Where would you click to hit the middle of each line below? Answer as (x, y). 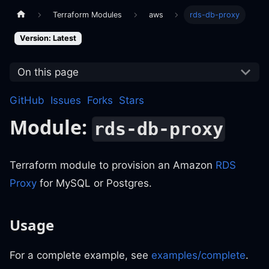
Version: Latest (48, 38)
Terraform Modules (88, 14)
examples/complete (198, 255)
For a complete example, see (80, 255)
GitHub (27, 101)
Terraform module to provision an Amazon (113, 165)
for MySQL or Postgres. (94, 183)
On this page (48, 72)
